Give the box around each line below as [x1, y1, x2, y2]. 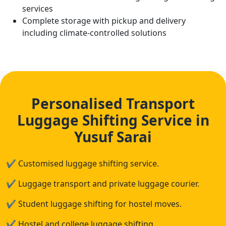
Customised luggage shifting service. [16, 158, 159, 169]
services [22, 3, 53, 14]
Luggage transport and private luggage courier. [16, 178, 199, 189]
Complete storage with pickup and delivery [22, 15, 186, 26]
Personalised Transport [31, 94, 195, 113]
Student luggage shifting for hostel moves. [16, 198, 182, 209]
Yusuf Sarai [74, 127, 152, 146]
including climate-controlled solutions [22, 27, 166, 38]
